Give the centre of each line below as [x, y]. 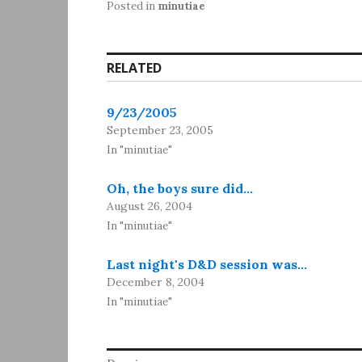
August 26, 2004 [149, 206]
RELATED [134, 68]
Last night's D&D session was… [207, 265]
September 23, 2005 [160, 130]
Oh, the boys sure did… [180, 189]
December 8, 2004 [156, 282]
